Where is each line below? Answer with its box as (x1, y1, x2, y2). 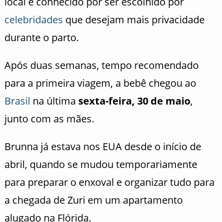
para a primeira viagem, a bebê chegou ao (4, 76, 196, 90)
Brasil (4, 94, 30, 108)
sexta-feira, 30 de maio (78, 94, 190, 108)
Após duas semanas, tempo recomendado (4, 58, 199, 72)
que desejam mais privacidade (62, 13, 205, 27)
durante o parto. (4, 31, 79, 45)
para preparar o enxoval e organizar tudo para (4, 175, 215, 189)
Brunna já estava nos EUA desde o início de (4, 140, 201, 154)
